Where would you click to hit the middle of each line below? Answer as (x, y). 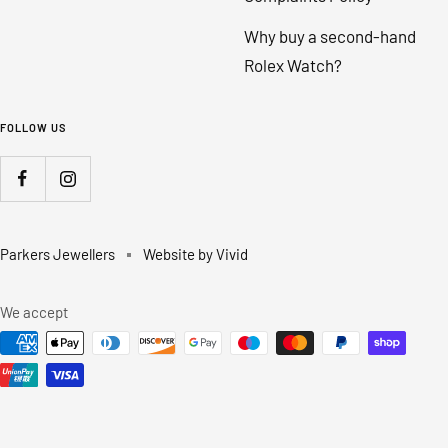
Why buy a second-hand (330, 36)
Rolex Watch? (293, 65)
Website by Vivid (195, 254)
